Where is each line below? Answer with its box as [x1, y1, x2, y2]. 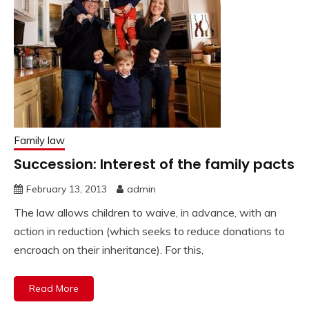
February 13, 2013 [26, 183, 107, 196]
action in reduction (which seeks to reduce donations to [14, 224, 285, 239]
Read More [29, 282, 79, 295]
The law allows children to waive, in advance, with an [14, 206, 277, 220]
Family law [14, 134, 65, 148]
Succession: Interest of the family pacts [14, 154, 295, 175]
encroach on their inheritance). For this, [14, 243, 203, 257]
